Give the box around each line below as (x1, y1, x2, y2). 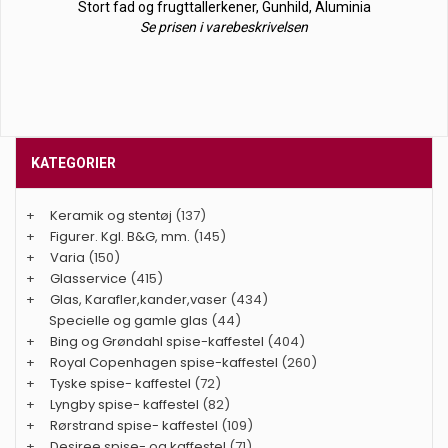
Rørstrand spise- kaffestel (50, 416, 218, 435)
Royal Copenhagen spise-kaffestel (50, 353, 278, 372)
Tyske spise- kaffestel (50, 374, 191, 393)
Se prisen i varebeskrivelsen (140, 19, 308, 35)
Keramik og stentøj (50, 206, 172, 225)
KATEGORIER (31, 155, 116, 171)
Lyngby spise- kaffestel (50, 395, 199, 414)
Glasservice (50, 269, 127, 288)
